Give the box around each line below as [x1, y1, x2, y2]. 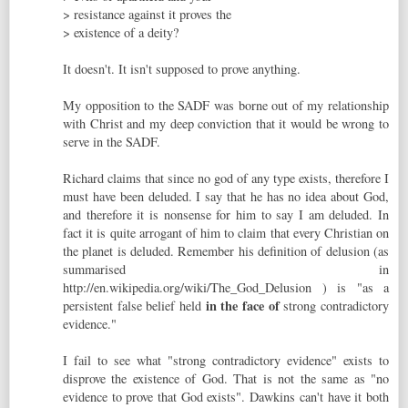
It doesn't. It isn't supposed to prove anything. [63, 60, 301, 78]
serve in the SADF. [63, 133, 160, 151]
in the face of [205, 296, 280, 316]
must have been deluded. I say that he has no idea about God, [63, 188, 389, 206]
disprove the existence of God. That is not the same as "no [63, 370, 389, 388]
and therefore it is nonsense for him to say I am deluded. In [63, 206, 389, 224]
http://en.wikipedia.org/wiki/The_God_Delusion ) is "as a [63, 279, 389, 297]
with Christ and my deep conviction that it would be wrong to [63, 115, 389, 133]
